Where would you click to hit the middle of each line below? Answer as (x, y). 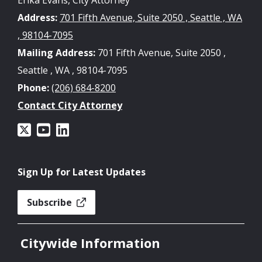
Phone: (33, 87)
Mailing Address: (56, 52)
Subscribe (51, 202)
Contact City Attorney (70, 105)
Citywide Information (90, 242)
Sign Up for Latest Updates (82, 172)
